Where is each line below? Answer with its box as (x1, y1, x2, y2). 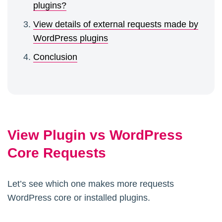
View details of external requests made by (33, 19, 198, 30)
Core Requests (7, 145, 106, 161)
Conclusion (33, 52, 77, 62)
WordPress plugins (33, 33, 108, 44)
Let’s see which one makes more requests (7, 179, 174, 189)
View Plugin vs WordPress (7, 127, 183, 143)
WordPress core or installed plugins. (7, 193, 150, 203)
